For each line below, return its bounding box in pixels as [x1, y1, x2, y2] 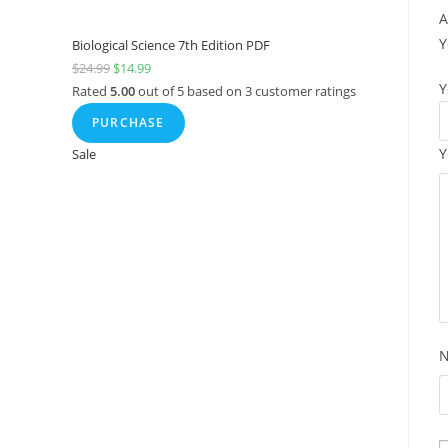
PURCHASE [92, 114, 165, 131]
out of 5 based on [135, 82, 245, 100]
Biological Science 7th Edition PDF [72, 36, 270, 54]
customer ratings [252, 82, 356, 100]
